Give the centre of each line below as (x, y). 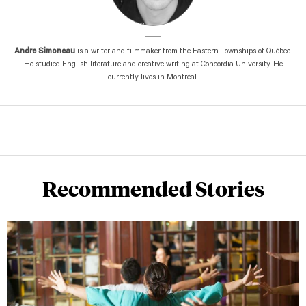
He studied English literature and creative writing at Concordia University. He (153, 65)
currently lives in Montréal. (153, 78)
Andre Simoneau (45, 52)
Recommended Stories (153, 188)
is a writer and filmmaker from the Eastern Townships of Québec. (183, 52)
